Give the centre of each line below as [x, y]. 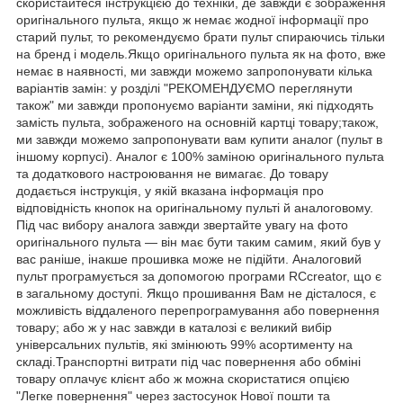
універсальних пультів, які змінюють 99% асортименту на [184, 344]
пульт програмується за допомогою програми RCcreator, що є [199, 276]
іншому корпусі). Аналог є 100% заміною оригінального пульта [200, 156]
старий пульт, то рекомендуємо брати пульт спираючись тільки [201, 36]
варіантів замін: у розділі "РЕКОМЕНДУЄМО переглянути [184, 88]
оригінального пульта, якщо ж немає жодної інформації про [193, 19]
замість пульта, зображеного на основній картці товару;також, [197, 122]
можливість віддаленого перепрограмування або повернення [198, 310]
